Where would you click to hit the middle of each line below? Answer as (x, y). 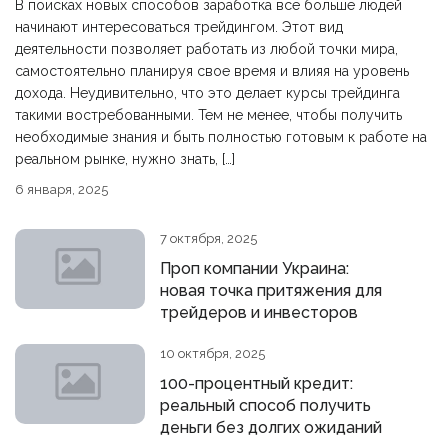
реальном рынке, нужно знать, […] (125, 159)
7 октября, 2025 (208, 238)
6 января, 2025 (61, 189)
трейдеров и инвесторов (259, 312)
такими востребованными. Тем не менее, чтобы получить (208, 115)
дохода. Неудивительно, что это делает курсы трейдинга (207, 93)
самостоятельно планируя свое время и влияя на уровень (212, 71)
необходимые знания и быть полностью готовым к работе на (221, 137)
